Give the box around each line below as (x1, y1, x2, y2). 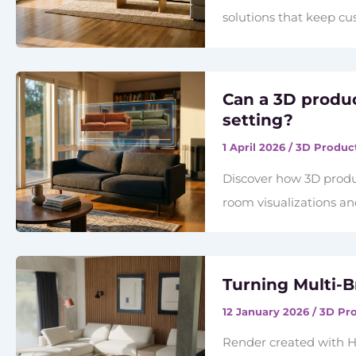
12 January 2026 (222, 304, 313, 318)
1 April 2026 (222, 141, 289, 154)
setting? (222, 110, 294, 130)
